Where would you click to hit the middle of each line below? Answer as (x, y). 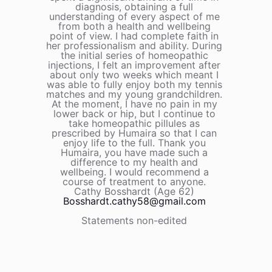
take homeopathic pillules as (134, 124)
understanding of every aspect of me (134, 17)
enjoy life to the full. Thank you (134, 143)
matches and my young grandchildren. (134, 94)
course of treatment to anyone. (134, 182)
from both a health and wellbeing (134, 26)
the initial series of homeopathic (134, 56)
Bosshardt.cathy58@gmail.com (134, 201)
